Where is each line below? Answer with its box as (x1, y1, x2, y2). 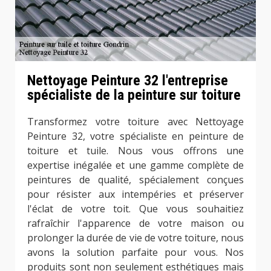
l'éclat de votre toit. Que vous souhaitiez (27, 202, 244, 216)
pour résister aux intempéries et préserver (27, 188, 244, 201)
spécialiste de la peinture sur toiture (27, 87, 241, 104)
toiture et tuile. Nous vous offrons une (27, 144, 244, 158)
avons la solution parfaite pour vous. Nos (27, 246, 244, 260)
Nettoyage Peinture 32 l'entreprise (27, 72, 228, 90)
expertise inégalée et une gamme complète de (27, 158, 244, 172)
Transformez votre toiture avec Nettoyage (27, 115, 244, 129)
